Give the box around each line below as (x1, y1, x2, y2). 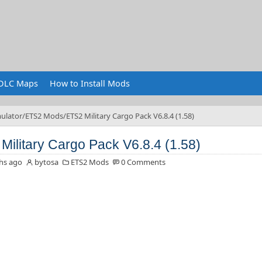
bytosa (34, 157, 58, 167)
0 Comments (120, 157, 166, 167)
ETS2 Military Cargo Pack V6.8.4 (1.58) (65, 111, 194, 121)
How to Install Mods (49, 78, 130, 89)
